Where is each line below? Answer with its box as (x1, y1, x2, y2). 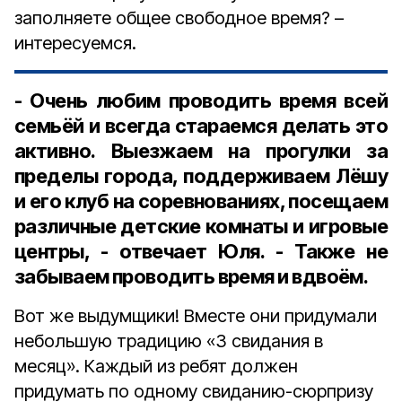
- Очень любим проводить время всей (14, 89, 388, 112)
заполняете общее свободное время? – (14, 7, 344, 29)
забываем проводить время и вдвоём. (14, 265, 369, 288)
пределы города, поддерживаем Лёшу (14, 164, 388, 188)
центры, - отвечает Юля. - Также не (14, 240, 388, 263)
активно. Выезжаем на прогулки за (14, 139, 388, 162)
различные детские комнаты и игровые (14, 214, 388, 238)
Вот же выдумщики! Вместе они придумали (14, 305, 377, 327)
